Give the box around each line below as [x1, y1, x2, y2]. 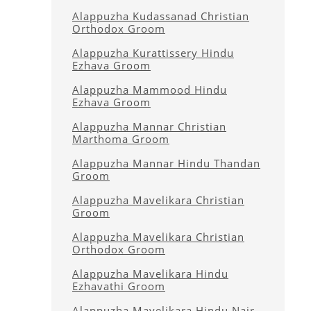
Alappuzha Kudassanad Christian [72, 9, 249, 23]
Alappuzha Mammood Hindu [72, 83, 227, 96]
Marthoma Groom [72, 132, 169, 146]
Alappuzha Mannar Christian [72, 119, 226, 133]
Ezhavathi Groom [72, 279, 165, 293]
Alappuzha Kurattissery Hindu [72, 46, 234, 60]
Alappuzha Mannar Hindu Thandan [72, 156, 260, 170]
